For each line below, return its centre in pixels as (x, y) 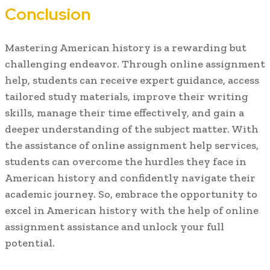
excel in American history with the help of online (132, 211)
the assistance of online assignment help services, (132, 146)
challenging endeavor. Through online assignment (135, 64)
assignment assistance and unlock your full (115, 227)
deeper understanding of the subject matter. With (132, 129)
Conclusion (48, 14)
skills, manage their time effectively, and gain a (124, 113)
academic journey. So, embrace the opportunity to (131, 194)
